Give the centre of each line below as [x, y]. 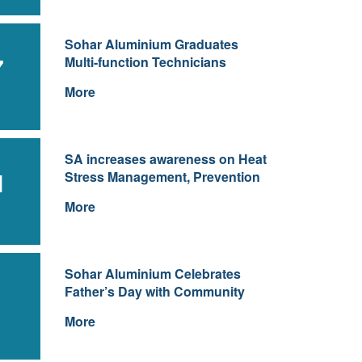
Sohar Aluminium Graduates [151, 44]
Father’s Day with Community [154, 291]
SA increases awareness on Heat [165, 159]
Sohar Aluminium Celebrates [152, 274]
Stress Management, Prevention [162, 177]
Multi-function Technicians [145, 62]
